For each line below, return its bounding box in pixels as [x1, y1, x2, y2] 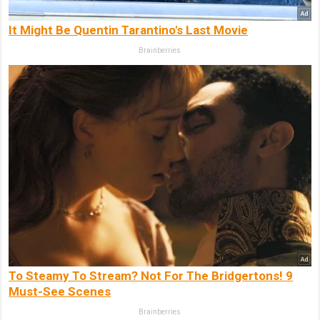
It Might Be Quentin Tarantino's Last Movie [9, 23, 249, 38]
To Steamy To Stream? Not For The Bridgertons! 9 [9, 268, 294, 283]
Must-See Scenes [9, 284, 111, 299]
